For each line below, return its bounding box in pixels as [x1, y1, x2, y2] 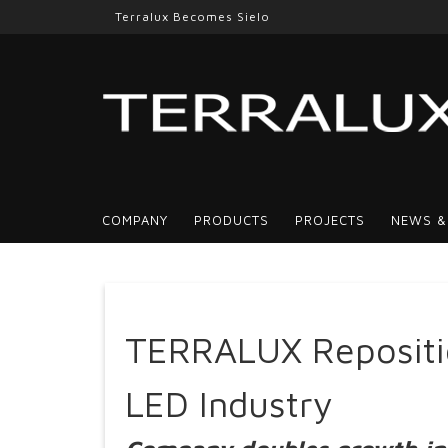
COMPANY [102, 212, 168, 228]
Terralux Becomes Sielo [115, 9, 270, 24]
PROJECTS [295, 212, 365, 228]
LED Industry [125, 382, 333, 425]
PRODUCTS [194, 212, 269, 228]
